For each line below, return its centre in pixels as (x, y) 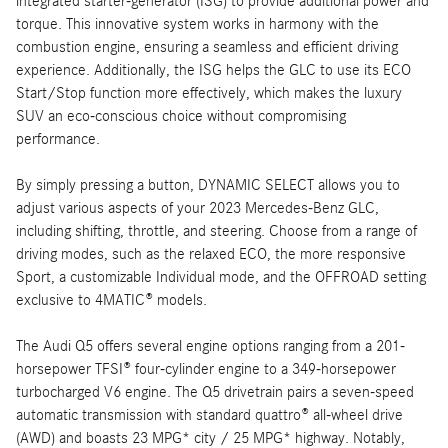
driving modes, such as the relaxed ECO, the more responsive (211, 253)
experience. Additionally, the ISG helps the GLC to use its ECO (213, 69)
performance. (58, 138)
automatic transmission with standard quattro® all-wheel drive (209, 414)
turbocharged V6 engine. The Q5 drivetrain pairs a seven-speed (215, 391)
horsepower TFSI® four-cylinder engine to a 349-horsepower (206, 368)
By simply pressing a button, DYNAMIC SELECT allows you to (208, 184)
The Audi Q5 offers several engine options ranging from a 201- (210, 345)
